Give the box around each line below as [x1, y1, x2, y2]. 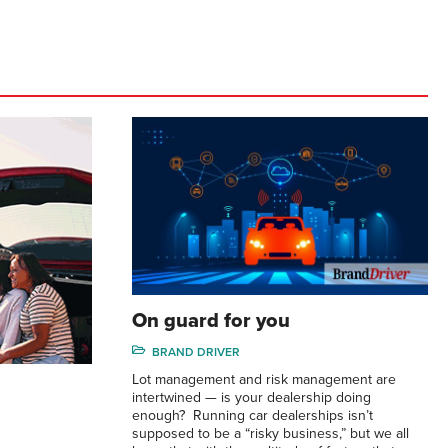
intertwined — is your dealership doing [132, 388, 371, 406]
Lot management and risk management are [132, 370, 396, 388]
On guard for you [132, 308, 290, 333]
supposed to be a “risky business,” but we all [132, 424, 409, 442]
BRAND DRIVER [152, 344, 240, 359]
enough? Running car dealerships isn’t [132, 406, 373, 424]
